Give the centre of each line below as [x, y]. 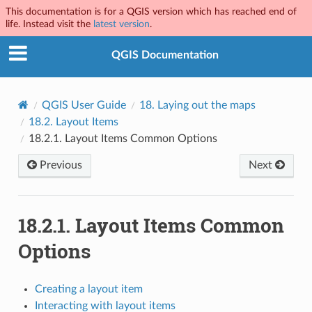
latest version [122, 24]
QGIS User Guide [84, 105]
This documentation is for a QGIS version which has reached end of [151, 11]
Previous [59, 165]
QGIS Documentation [165, 55]
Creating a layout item [88, 289]
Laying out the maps [206, 105]
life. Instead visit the [49, 24]
